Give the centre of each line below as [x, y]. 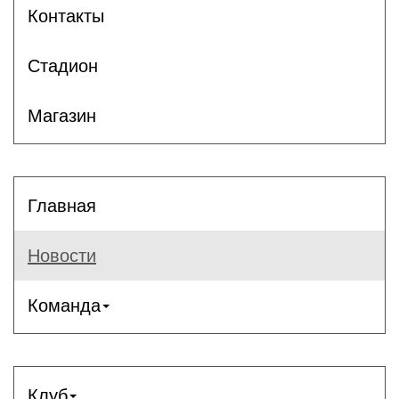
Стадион [63, 65]
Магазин [62, 115]
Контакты [66, 16]
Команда [64, 305]
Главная [62, 205]
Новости [62, 255]
